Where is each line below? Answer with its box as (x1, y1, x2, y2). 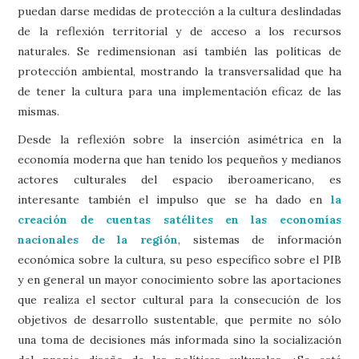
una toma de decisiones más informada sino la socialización (18, 332, 341, 347)
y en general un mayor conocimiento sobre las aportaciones (18, 272, 341, 287)
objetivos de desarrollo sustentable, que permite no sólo (18, 312, 341, 327)
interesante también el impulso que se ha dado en (18, 192, 331, 207)
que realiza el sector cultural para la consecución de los (18, 292, 341, 307)
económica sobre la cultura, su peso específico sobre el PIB (18, 252, 341, 267)
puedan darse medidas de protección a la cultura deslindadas (18, 3, 341, 18)
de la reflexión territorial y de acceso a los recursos (18, 23, 341, 38)
